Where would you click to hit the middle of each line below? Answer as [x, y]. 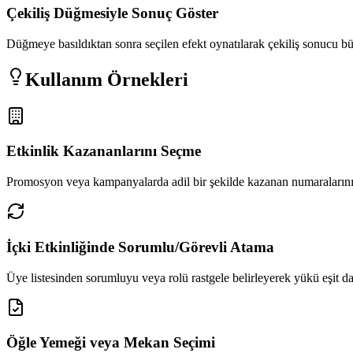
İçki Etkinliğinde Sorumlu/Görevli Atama [140, 247]
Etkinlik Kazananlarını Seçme [104, 151]
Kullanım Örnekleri [107, 79]
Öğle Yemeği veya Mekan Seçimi [111, 343]
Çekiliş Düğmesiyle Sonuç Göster [112, 13]
